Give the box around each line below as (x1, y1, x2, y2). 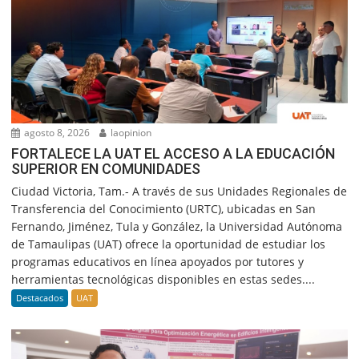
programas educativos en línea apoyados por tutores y (11, 254, 305, 270)
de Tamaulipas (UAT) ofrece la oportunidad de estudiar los (11, 236, 326, 252)
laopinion (108, 126, 152, 140)
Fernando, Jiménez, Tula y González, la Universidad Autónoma (11, 219, 343, 235)
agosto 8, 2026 (22, 126, 91, 140)
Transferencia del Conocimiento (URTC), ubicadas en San (11, 201, 317, 217)
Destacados (16, 292, 64, 305)
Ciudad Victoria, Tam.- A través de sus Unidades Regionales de (11, 184, 348, 200)
